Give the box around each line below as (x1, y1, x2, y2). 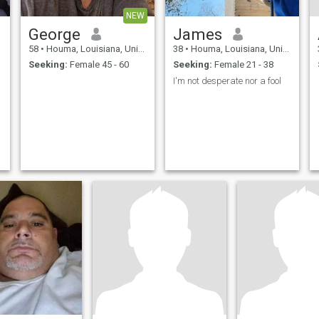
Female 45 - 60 (67, 59, 129, 70)
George (28, 24, 80, 43)
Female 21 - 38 (211, 59, 273, 70)
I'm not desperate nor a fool (172, 75, 281, 86)
